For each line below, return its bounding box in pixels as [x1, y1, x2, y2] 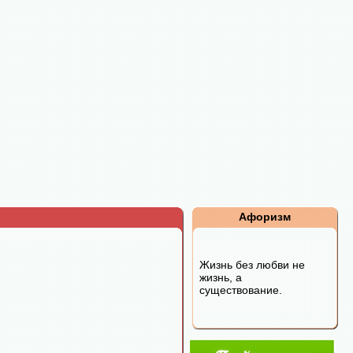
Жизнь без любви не [199, 258, 305, 271]
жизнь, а [199, 271, 242, 284]
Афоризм [239, 210, 291, 223]
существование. [199, 284, 282, 296]
